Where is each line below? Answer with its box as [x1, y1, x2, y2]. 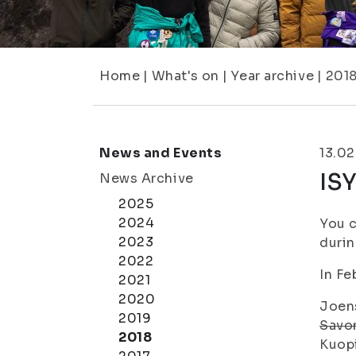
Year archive [230, 68, 315, 84]
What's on [151, 68, 219, 84]
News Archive [99, 170, 194, 187]
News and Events [99, 145, 222, 161]
